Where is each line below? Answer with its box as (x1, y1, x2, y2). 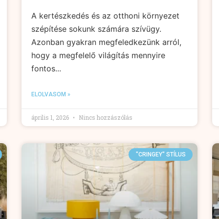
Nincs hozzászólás (77, 113, 132, 121)
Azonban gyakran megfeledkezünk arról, (31, 37, 181, 47)
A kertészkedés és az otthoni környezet (31, 10, 179, 21)
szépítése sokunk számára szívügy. (31, 23, 161, 34)
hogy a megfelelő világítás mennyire (31, 50, 165, 60)
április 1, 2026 (31, 113, 70, 121)
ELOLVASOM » (31, 90, 70, 98)
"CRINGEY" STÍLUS (135, 151, 186, 158)
